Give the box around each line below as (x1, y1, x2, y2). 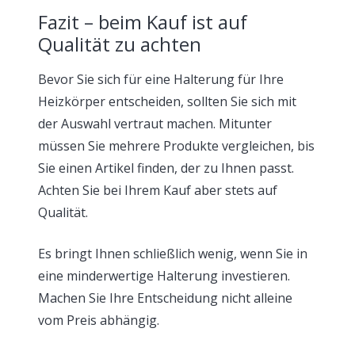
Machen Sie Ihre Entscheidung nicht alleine (38, 288, 292, 307)
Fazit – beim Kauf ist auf (38, 8, 247, 35)
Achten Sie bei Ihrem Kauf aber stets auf (38, 181, 277, 199)
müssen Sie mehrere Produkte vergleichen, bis (38, 136, 315, 155)
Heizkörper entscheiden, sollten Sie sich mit (38, 92, 296, 110)
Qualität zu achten (38, 30, 201, 57)
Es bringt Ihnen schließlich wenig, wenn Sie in (38, 244, 307, 262)
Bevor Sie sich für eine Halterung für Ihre (38, 70, 284, 88)
